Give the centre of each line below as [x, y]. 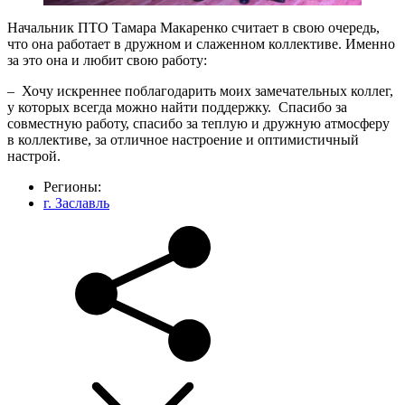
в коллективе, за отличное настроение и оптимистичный [183, 140]
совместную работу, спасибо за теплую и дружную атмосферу [198, 123]
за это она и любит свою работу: [107, 60]
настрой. [34, 156]
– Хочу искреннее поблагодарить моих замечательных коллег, [200, 91]
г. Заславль [76, 203]
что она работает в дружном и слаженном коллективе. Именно [201, 44]
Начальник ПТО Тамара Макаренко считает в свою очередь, [193, 28]
